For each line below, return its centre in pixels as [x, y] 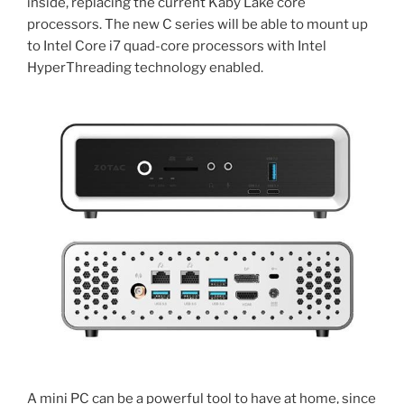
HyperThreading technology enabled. [145, 67]
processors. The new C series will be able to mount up [197, 24]
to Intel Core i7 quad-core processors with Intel [177, 46]
